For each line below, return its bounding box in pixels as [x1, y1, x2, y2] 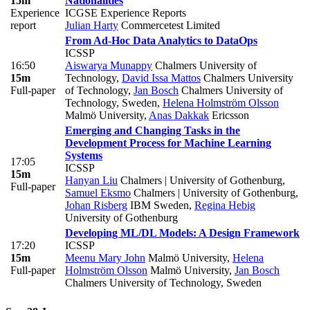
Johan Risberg [65, 199, 127, 211]
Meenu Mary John [65, 251, 145, 264]
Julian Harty [65, 19, 118, 31]
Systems [65, 149, 102, 161]
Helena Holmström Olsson [163, 96, 279, 109]
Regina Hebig [194, 199, 255, 211]
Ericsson [209, 109, 249, 121]
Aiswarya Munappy [65, 59, 152, 71]
